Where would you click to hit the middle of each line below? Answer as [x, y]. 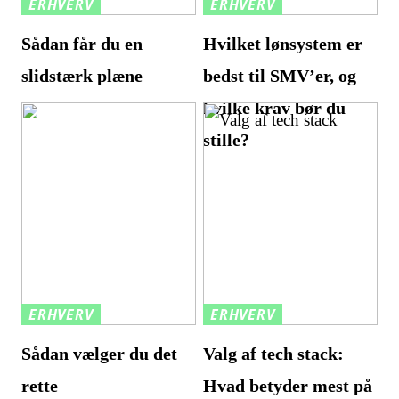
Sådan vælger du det [100, 354]
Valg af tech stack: [274, 354]
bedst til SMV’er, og [280, 76]
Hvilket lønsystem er [283, 44]
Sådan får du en [82, 44]
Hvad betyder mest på [288, 386]
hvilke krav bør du [275, 108]
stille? [227, 140]
